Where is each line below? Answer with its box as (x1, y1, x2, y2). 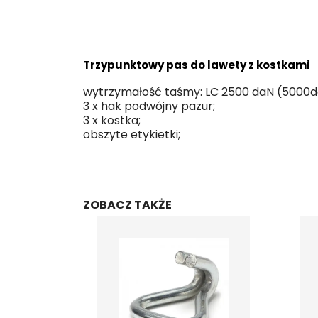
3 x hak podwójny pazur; (83, 98, 215, 114)
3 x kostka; (83, 112, 141, 128)
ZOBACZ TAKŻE (83, 197, 172, 213)
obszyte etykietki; (83, 126, 180, 143)
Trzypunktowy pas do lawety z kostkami (83, 57, 309, 72)
